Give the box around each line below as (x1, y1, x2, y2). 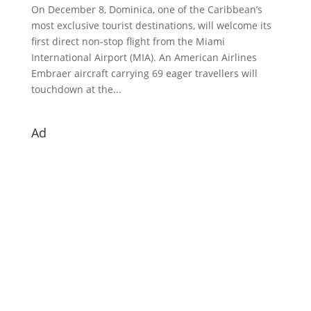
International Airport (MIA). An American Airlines (31, 50, 257, 64)
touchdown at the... (31, 82, 121, 96)
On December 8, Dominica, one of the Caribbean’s (31, 2, 262, 16)
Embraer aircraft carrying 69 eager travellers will (31, 66, 258, 80)
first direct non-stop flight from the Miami (31, 34, 225, 48)
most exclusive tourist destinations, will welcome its (31, 18, 271, 32)
